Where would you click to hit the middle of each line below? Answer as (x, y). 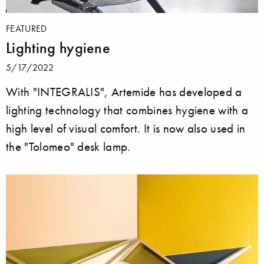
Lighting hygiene (58, 47)
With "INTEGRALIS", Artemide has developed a (124, 91)
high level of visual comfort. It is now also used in (126, 128)
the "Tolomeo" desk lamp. (68, 146)
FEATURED (27, 28)
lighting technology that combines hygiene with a (127, 110)
